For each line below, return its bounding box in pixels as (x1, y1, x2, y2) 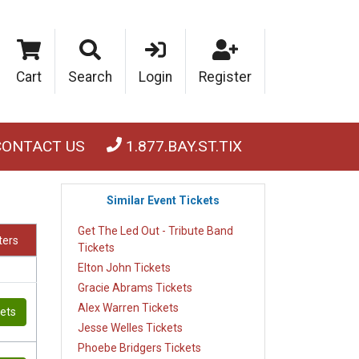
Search (68, 68, 112, 85)
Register (199, 68, 252, 85)
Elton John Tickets (78, 260, 171, 274)
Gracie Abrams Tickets (78, 280, 192, 294)
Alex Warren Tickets (78, 301, 179, 314)
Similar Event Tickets (107, 193, 220, 207)
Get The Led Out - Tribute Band (78, 224, 233, 237)
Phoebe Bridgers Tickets (78, 341, 201, 354)
